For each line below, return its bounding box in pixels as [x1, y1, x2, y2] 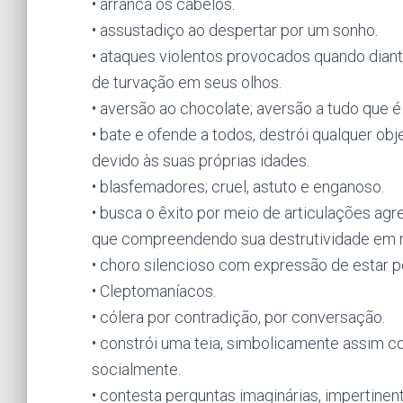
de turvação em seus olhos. [92, 73, 282, 92]
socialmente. [92, 360, 181, 379]
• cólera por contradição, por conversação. [92, 308, 385, 327]
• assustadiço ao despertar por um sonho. [92, 21, 378, 40]
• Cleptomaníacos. [92, 282, 216, 300]
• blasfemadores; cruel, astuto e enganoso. [92, 177, 384, 196]
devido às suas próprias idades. [92, 151, 309, 170]
